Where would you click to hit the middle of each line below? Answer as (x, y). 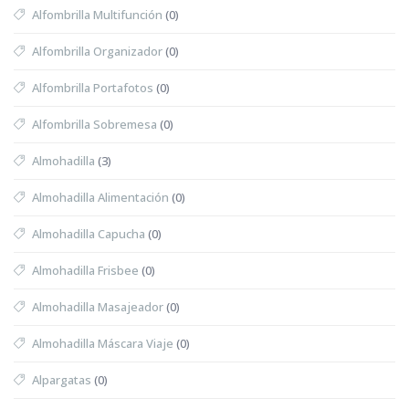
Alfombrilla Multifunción (97, 14)
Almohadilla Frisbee (85, 270)
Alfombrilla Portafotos (93, 87)
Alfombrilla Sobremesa (94, 124)
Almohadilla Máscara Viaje (103, 343)
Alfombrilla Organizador (97, 51)
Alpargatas (62, 379)
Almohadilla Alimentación (100, 197)
